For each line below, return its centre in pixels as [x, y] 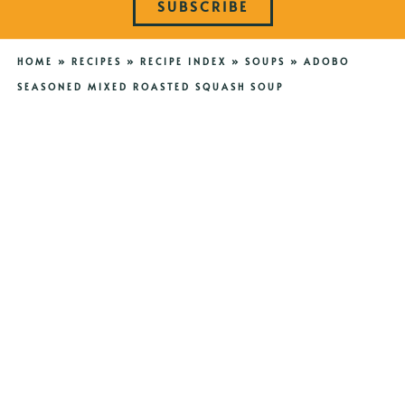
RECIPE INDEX [183, 62]
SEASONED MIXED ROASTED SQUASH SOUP [150, 87]
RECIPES [96, 62]
